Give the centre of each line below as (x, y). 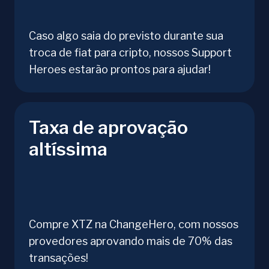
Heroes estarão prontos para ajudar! (120, 70)
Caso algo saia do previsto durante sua (126, 36)
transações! (59, 258)
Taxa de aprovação (108, 128)
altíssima (68, 149)
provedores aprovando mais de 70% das (131, 241)
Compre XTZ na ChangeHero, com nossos (134, 225)
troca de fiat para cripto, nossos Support (130, 53)
